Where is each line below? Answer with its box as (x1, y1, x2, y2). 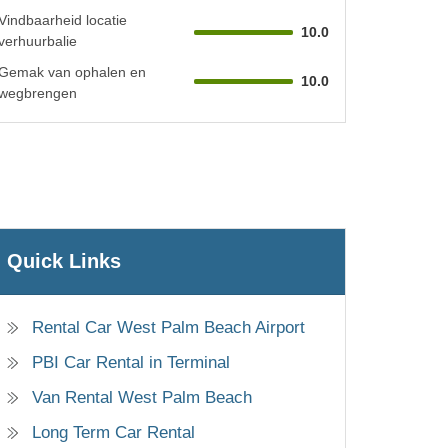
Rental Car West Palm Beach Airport (32, 318, 305, 338)
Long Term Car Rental (32, 423, 195, 443)
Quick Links (7, 250, 121, 273)
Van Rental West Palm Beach (32, 388, 252, 408)
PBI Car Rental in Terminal (32, 353, 230, 373)
